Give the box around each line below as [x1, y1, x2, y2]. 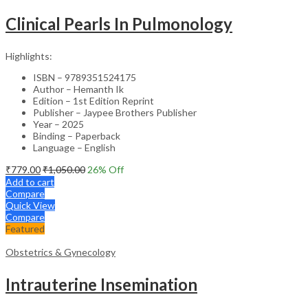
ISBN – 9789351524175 [33, 71, 136, 83]
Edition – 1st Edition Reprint [33, 94, 154, 107]
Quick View [5, 199, 55, 211]
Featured [5, 222, 45, 234]
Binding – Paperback [33, 129, 120, 142]
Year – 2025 [33, 118, 84, 130]
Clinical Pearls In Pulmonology [5, 13, 232, 34]
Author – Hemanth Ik [33, 82, 124, 95]
